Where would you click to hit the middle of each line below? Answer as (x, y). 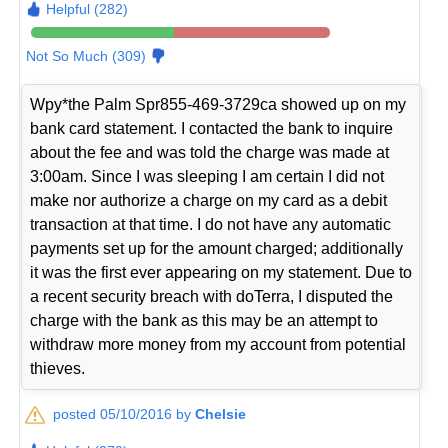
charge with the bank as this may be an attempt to (204, 321)
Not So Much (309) (86, 56)
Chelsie (221, 414)
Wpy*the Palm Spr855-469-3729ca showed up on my (218, 105)
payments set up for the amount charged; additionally (217, 249)
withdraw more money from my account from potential (218, 345)
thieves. (58, 369)
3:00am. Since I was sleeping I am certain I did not (207, 177)
